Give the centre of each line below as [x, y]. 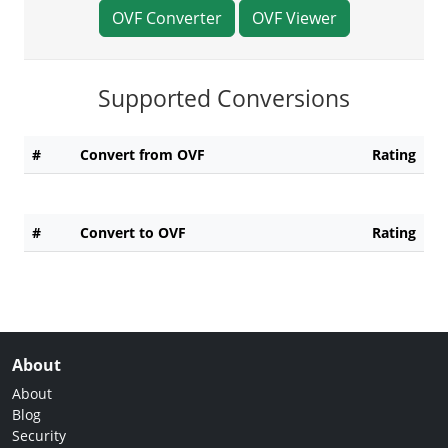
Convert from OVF [142, 154]
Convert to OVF [133, 232]
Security [39, 435]
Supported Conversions [224, 97]
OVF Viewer [294, 17]
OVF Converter [166, 17]
